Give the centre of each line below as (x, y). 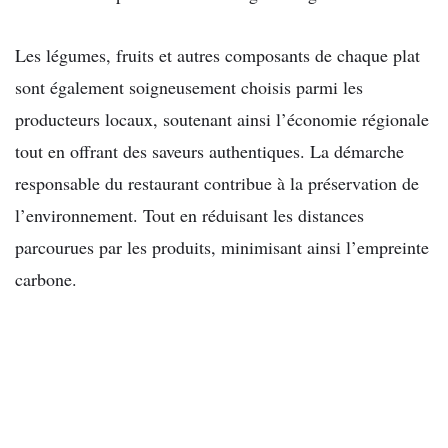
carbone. (46, 278)
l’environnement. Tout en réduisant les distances (189, 214)
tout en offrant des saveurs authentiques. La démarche (209, 150)
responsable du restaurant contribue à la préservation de (217, 182)
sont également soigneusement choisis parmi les (189, 86)
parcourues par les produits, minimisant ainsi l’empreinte (222, 246)
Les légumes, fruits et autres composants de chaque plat (217, 54)
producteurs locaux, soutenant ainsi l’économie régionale (222, 118)
